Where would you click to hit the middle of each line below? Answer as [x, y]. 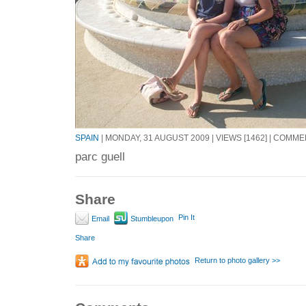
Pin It [186, 218]
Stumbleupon [151, 219]
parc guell [100, 156]
